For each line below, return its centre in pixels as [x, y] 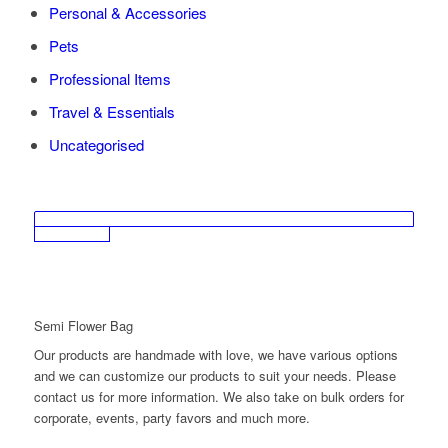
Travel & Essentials [111, 111]
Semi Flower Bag [83, 325]
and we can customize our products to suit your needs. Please [214, 376]
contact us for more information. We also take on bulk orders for [218, 397]
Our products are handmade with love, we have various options [215, 355]
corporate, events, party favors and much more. [171, 418]
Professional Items [109, 78]
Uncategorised [96, 144]
